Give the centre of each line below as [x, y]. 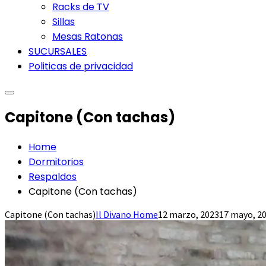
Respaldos [53, 176]
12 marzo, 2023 [189, 214]
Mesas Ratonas [88, 37]
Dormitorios [56, 161]
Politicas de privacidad [81, 66]
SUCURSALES [58, 51]
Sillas [64, 22]
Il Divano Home [127, 214]
